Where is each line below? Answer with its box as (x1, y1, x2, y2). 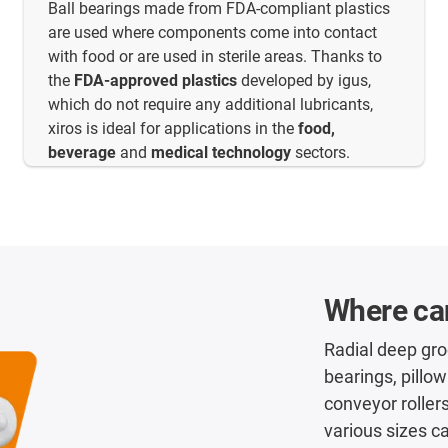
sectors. (291, 143, 350, 163)
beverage (48, 143, 116, 163)
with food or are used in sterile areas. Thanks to (48, 47, 382, 67)
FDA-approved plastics (74, 71, 237, 91)
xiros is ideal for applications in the (48, 119, 298, 139)
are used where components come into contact (48, 23, 377, 43)
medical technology (151, 143, 291, 163)
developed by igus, (237, 71, 371, 91)
